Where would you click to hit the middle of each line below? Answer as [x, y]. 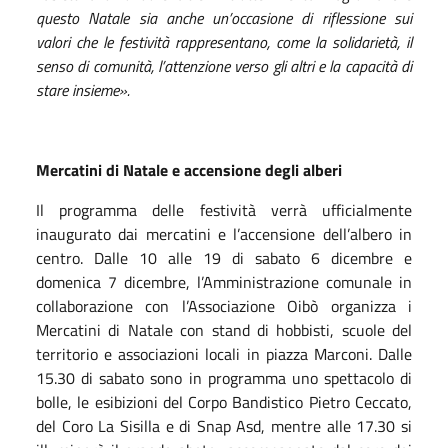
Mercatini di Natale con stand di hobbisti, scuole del [224, 329]
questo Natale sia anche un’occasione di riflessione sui [224, 17]
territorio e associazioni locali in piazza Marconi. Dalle [224, 353]
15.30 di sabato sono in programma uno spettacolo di [224, 377]
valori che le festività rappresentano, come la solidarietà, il [224, 41]
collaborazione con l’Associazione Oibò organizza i [224, 305]
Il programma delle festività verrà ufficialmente [224, 209]
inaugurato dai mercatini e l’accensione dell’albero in [224, 233]
